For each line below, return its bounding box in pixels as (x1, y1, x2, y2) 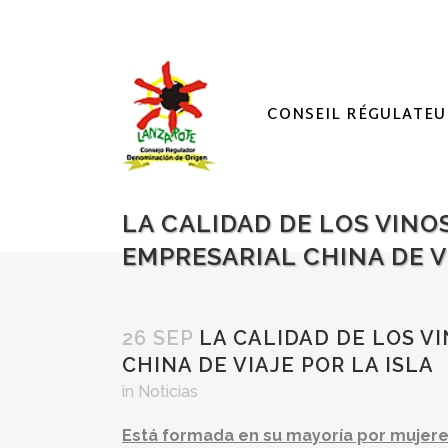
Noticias (138, 382, 198, 401)
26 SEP (122, 326, 193, 350)
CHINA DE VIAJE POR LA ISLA (122, 353, 434, 377)
